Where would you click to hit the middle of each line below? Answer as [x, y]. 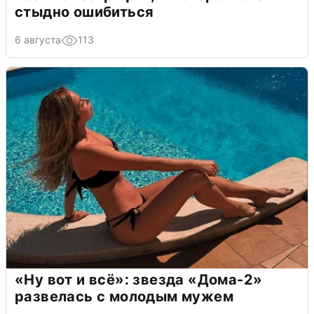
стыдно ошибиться [84, 12]
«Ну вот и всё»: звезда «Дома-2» [139, 279]
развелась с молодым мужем [124, 296]
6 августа [38, 39]
